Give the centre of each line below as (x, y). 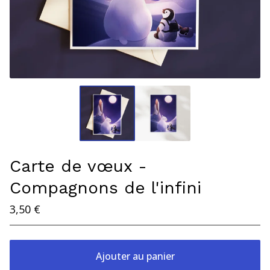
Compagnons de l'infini (105, 188)
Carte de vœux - (78, 166)
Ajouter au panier (135, 256)
